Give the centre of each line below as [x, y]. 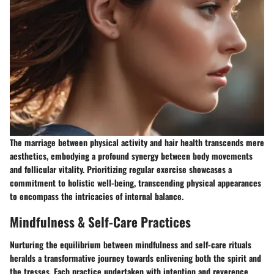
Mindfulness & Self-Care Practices [100, 221]
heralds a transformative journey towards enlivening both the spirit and [135, 258]
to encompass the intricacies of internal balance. [97, 196]
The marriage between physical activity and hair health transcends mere [137, 142]
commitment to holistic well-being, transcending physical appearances [135, 182]
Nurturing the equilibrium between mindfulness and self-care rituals [131, 245]
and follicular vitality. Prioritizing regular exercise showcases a [121, 169]
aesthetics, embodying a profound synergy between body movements [131, 155]
